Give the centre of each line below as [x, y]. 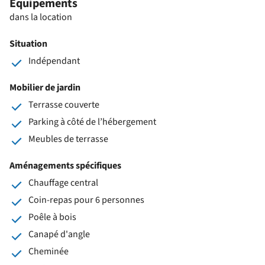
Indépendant [54, 61]
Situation [28, 43]
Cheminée [49, 251]
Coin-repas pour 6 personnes [86, 200]
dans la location [41, 17]
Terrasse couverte [64, 104]
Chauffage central [63, 182]
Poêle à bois [52, 217]
